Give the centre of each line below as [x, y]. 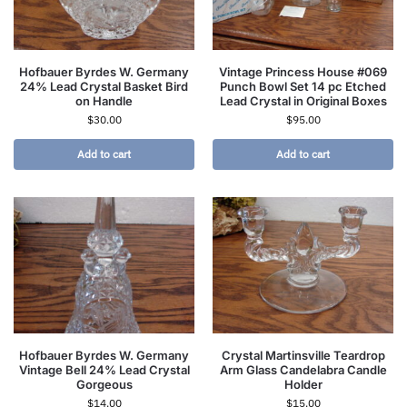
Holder [303, 384]
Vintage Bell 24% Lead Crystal [104, 369]
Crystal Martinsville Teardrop [303, 355]
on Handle [104, 101]
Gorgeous [104, 384]
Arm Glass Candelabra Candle [303, 369]
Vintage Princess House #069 [303, 72]
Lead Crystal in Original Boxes [303, 101]
